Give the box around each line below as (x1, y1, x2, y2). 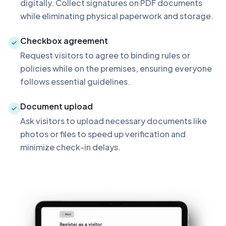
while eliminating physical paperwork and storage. (20, 10, 213, 21)
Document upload (20, 100, 93, 111)
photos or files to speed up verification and (20, 128, 186, 139)
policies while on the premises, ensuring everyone (20, 63, 212, 74)
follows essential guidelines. (20, 76, 130, 87)
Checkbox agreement (20, 35, 108, 46)
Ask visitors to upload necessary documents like (20, 115, 207, 126)
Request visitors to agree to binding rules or (20, 49, 190, 61)
